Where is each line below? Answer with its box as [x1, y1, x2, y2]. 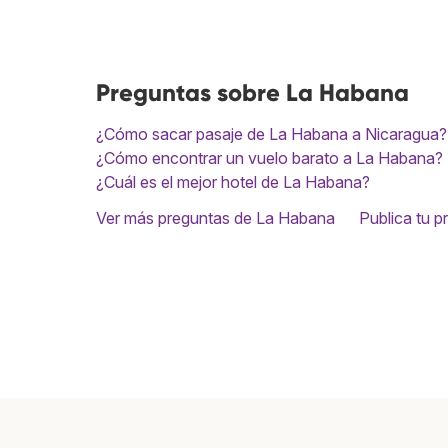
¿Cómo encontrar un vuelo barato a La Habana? [96, 148, 443, 168]
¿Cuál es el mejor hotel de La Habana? [96, 172, 370, 192]
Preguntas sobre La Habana [96, 78, 409, 107]
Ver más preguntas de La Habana [96, 208, 335, 228]
